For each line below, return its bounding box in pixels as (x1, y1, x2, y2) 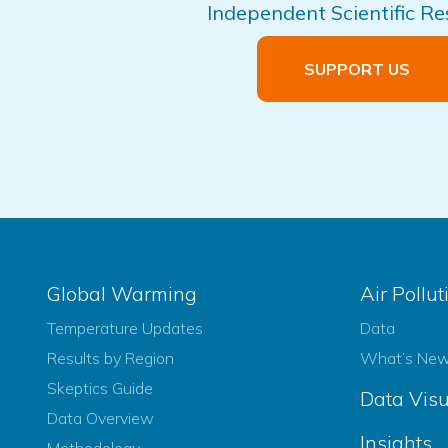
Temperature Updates (47, 318, 203, 339)
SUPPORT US (304, 59, 410, 80)
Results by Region (47, 348, 174, 369)
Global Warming (47, 281, 197, 307)
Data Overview (47, 408, 154, 429)
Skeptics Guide (47, 378, 153, 399)
